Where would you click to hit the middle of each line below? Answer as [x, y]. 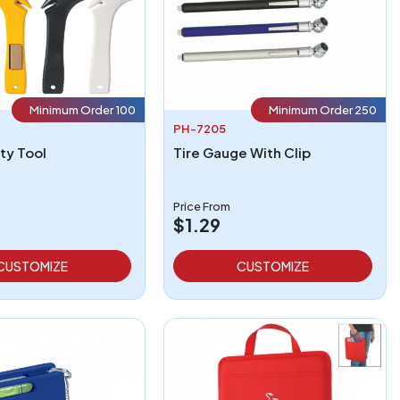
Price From [202, 206]
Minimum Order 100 [83, 109]
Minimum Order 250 [323, 109]
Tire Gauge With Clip [242, 152]
